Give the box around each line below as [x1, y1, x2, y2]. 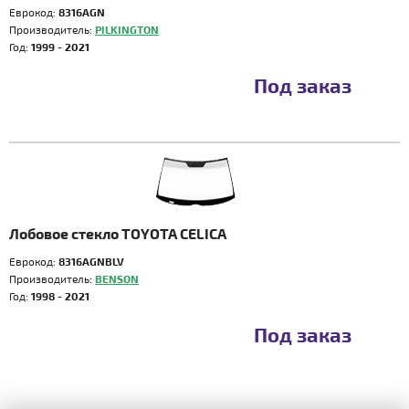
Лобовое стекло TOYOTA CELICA [9, 225, 226, 242]
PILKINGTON [95, 23, 159, 36]
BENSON [95, 272, 139, 285]
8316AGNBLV [58, 255, 124, 267]
